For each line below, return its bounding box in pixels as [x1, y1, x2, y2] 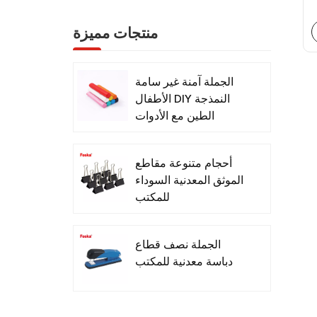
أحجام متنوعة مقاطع [135, 156, 233, 169]
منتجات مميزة [73, 25, 158, 42]
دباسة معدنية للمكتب [135, 255, 234, 267]
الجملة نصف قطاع [135, 238, 221, 250]
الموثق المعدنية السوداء [135, 173, 244, 186]
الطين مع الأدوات [135, 109, 215, 122]
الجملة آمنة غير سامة [135, 75, 234, 88]
